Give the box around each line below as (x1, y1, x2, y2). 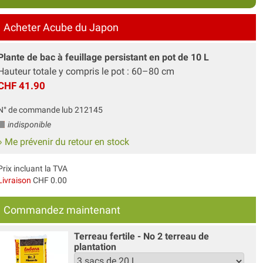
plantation (73, 241, 116, 252)
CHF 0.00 (31, 175, 67, 185)
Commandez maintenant (3, 203, 120, 216)
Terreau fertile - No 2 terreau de (73, 230, 209, 242)
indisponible (5, 119, 51, 129)
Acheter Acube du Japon (3, 21, 119, 33)
